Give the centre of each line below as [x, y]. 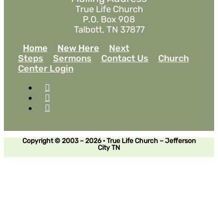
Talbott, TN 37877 [109, 29]
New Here [78, 48]
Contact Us [125, 58]
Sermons [72, 58]
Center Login [45, 68]
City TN [109, 147]
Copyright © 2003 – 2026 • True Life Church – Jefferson [109, 141]
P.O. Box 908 [109, 19]
